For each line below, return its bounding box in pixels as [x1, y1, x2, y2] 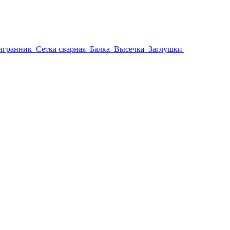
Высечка [114, 45, 144, 53]
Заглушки [148, 45, 182, 53]
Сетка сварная [36, 45, 86, 53]
